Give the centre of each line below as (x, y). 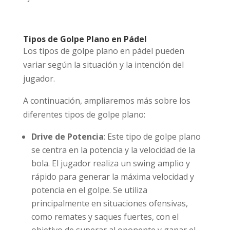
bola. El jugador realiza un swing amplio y (110, 163)
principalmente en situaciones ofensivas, (109, 203)
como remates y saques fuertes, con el (105, 216)
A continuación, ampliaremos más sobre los (107, 100)
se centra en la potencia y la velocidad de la (113, 150)
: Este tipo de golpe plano (152, 136)
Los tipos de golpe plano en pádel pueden (103, 51)
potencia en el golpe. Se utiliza (89, 190)
